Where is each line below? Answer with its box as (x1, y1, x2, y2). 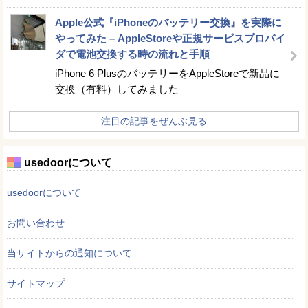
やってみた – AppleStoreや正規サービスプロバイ (55, 32, 285, 44)
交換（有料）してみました (55, 83, 179, 95)
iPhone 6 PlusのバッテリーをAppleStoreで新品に (55, 67, 280, 79)
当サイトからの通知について (7, 247, 132, 258)
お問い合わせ (7, 217, 65, 228)
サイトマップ (7, 278, 65, 289)
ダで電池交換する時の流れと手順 (55, 48, 210, 60)
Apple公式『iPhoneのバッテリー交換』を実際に (55, 16, 282, 28)
